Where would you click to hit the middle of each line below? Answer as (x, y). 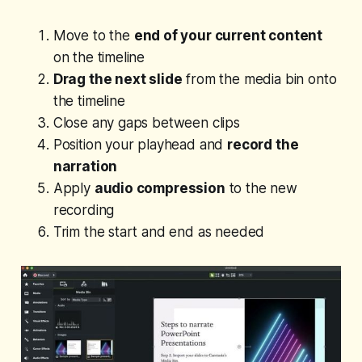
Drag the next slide (118, 80)
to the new (261, 189)
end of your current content (228, 36)
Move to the (93, 36)
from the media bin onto (259, 80)
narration (85, 167)
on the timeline (99, 58)
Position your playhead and (140, 145)
